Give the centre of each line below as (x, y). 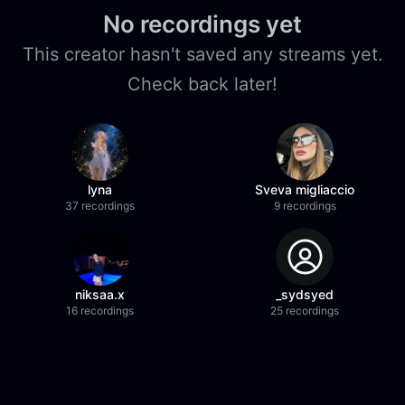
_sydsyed (305, 294)
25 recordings (305, 311)
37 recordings (100, 206)
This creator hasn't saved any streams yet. (202, 54)
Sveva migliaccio (305, 189)
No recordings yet (202, 24)
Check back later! (202, 84)
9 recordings (305, 206)
